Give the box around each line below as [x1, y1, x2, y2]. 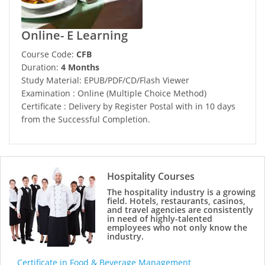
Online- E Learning [21, 27, 128, 44]
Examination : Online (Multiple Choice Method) [21, 88, 206, 99]
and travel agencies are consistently [107, 204, 253, 216]
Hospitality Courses [107, 170, 195, 183]
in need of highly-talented [107, 213, 212, 225]
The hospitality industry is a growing [107, 186, 256, 198]
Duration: [21, 62, 59, 73]
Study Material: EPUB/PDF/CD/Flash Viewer [21, 75, 189, 86]
